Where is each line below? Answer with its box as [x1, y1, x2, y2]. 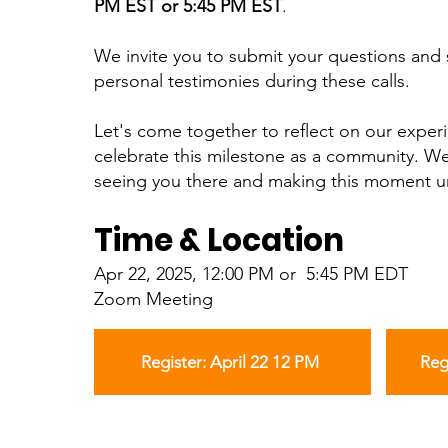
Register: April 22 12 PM [141, 352, 320, 372]
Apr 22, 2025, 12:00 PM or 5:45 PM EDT [93, 263, 408, 285]
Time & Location [93, 218, 344, 262]
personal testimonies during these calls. [93, 70, 410, 92]
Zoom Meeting [93, 288, 213, 310]
